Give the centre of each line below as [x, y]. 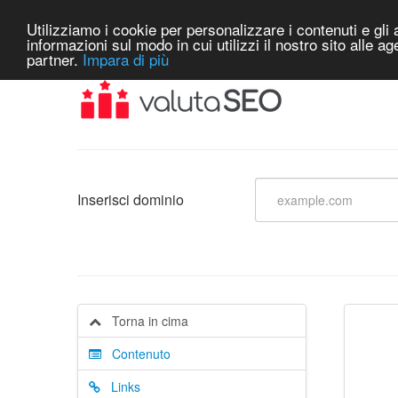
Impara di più [126, 59]
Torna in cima [145, 321]
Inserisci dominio [131, 199]
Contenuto [136, 354]
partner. [55, 59]
